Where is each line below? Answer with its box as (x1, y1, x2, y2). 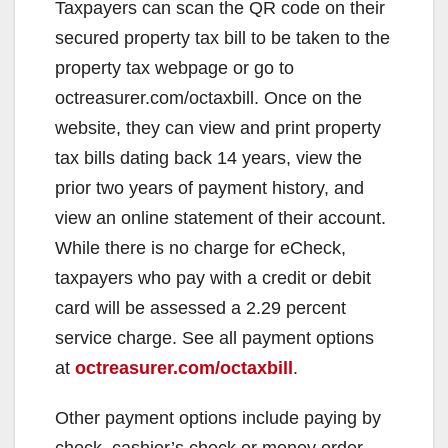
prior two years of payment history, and (55, 178, 364, 199)
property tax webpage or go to (55, 58, 294, 79)
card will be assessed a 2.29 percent (55, 298, 346, 319)
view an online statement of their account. (55, 208, 386, 229)
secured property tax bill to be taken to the (55, 28, 390, 49)
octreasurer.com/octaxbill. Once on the (55, 88, 362, 109)
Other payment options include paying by (55, 408, 381, 429)
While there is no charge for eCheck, (55, 238, 346, 259)
